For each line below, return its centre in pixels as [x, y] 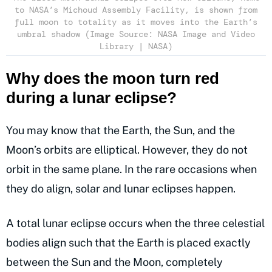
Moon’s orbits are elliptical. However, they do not [127, 150]
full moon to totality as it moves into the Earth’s [136, 22]
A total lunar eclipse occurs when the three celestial [135, 223]
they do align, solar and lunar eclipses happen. [121, 189]
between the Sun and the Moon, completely [114, 262]
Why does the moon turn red [113, 79]
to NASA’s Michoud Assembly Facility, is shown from [136, 9]
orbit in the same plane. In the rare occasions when [131, 169]
